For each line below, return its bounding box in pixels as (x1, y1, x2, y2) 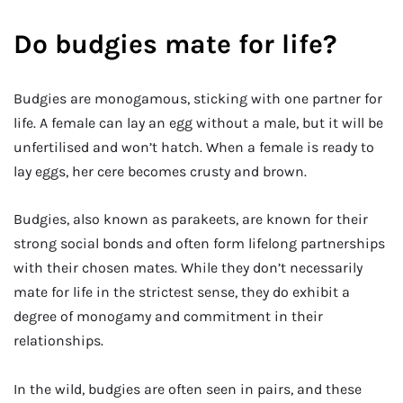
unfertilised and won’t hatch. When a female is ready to (13, 138, 374, 156)
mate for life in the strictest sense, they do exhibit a (13, 283, 350, 301)
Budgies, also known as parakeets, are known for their (13, 210, 368, 228)
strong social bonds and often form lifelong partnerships (13, 235, 385, 253)
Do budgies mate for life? (13, 27, 337, 60)
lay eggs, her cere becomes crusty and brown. (13, 162, 307, 180)
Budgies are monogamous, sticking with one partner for (13, 89, 382, 107)
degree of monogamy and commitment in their (13, 308, 323, 326)
